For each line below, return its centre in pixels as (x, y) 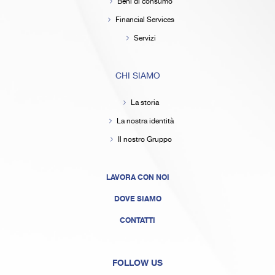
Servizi (145, 38)
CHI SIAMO (137, 76)
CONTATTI (137, 220)
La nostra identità (145, 121)
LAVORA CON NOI (137, 177)
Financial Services (145, 20)
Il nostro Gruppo (145, 139)
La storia (145, 103)
